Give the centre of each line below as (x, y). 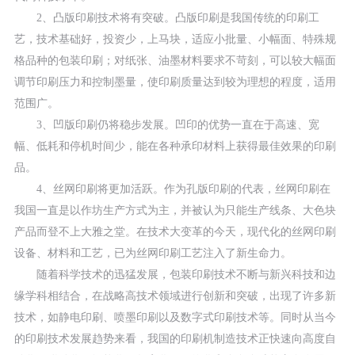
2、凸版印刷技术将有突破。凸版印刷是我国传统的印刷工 (166, 18)
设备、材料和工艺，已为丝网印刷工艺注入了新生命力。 (153, 254)
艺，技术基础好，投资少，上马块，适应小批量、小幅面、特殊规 (175, 40)
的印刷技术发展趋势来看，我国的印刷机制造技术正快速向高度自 (175, 339)
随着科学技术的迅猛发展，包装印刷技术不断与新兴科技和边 (175, 275)
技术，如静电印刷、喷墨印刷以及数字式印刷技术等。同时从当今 (175, 318)
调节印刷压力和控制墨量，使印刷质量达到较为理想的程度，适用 (175, 82)
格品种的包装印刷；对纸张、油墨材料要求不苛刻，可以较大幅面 (175, 61)
